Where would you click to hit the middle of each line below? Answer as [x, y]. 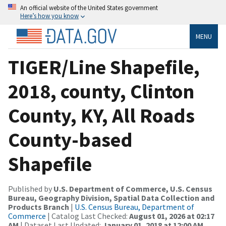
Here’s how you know [49, 16]
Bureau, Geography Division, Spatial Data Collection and [111, 197]
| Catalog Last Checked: [88, 216]
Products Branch [39, 207]
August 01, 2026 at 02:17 [172, 216]
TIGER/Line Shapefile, [104, 67]
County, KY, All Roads [101, 115]
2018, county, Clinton [101, 91]
